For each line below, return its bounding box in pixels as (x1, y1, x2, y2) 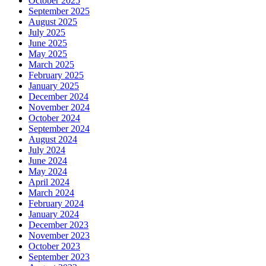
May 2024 (28, 166, 67, 176)
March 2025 (28, 59, 74, 69)
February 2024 (28, 198, 84, 208)
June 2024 (28, 155, 67, 166)
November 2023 (28, 230, 90, 240)
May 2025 (28, 48, 67, 59)
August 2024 (28, 134, 77, 144)
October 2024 (28, 112, 80, 123)
